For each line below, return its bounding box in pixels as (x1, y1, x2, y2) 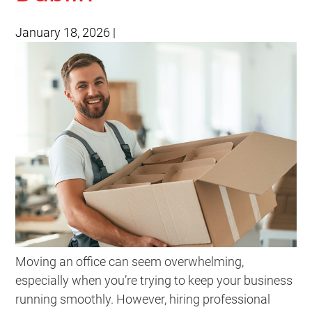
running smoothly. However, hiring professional (15, 292, 271, 307)
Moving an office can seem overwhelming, (15, 254, 244, 270)
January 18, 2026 (15, 25, 111, 40)
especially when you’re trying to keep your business (15, 273, 293, 288)
